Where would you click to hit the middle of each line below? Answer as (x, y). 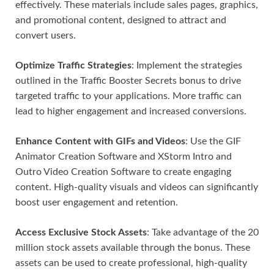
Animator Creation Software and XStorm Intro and (124, 157)
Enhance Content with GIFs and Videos (100, 142)
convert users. (46, 36)
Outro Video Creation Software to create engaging (123, 172)
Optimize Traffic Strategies (73, 66)
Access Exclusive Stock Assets (81, 233)
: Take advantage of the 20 (203, 233)
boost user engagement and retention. (97, 203)
